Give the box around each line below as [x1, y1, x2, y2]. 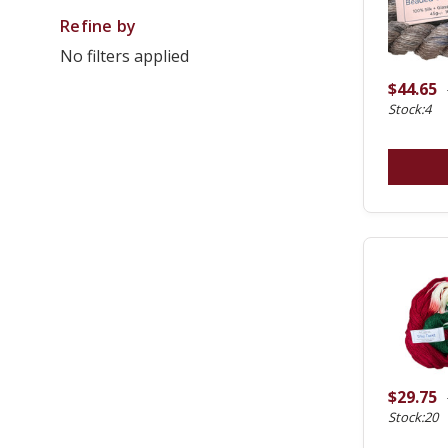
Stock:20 [388, 408, 438, 427]
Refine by [60, 15, 137, 38]
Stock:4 [388, 100, 431, 119]
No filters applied [60, 45, 189, 68]
